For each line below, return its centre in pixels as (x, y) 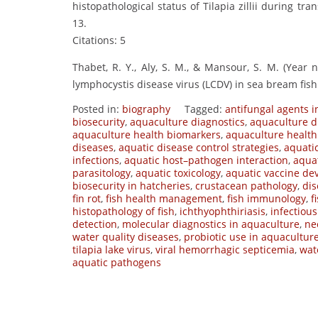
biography (146, 109)
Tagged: (205, 109)
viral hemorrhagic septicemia (225, 250)
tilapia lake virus (111, 250)
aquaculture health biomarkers (147, 135)
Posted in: (97, 109)
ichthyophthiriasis (223, 212)
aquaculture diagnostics (187, 122)
